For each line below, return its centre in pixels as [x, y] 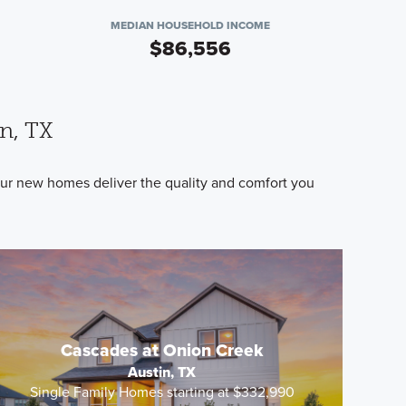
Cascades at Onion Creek [162, 350]
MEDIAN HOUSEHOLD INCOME [190, 25]
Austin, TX [162, 372]
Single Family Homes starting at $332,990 [162, 391]
